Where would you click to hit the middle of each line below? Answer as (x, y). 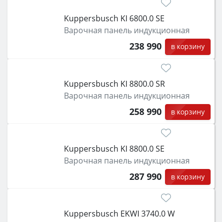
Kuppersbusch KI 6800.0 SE (114, 19)
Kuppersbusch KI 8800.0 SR (114, 83)
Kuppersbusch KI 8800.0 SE (114, 148)
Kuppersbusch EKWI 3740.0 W (119, 214)
